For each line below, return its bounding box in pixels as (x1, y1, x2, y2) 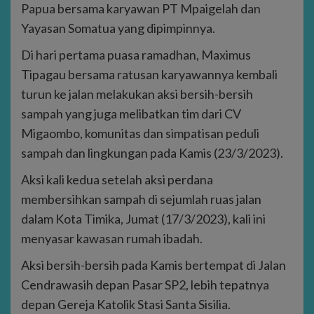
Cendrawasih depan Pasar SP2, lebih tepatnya (21, 277, 269, 293)
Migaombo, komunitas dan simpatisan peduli (21, 125, 259, 142)
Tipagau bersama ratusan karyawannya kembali (21, 67, 278, 83)
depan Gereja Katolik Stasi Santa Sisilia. (21, 296, 231, 313)
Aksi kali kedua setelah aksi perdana (21, 172, 213, 188)
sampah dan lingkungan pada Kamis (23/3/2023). (21, 145, 283, 161)
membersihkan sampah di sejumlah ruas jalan (21, 191, 261, 207)
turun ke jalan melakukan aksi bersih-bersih (21, 86, 253, 102)
